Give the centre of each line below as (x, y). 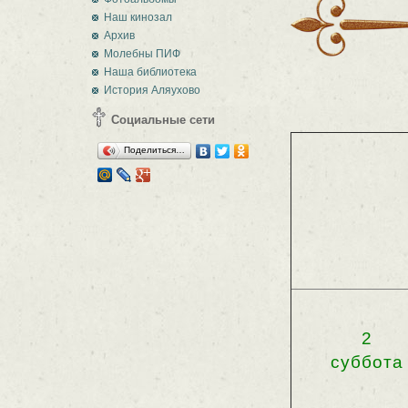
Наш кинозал (138, 17)
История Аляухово (152, 90)
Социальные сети (163, 120)
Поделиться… (154, 150)
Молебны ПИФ (142, 54)
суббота (367, 362)
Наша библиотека (150, 72)
